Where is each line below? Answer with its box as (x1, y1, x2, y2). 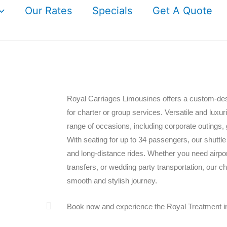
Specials (92, 5, 132, 17)
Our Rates (25, 5, 72, 17)
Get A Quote (153, 5, 212, 17)
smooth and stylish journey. (67, 176, 157, 185)
